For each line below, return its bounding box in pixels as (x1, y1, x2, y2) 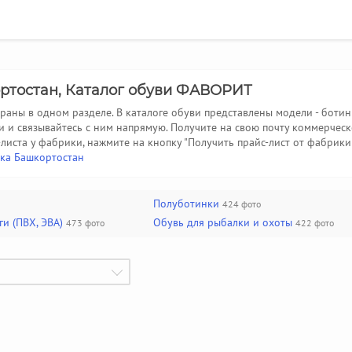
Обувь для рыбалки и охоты (153, 215, 292, 229)
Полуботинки (153, 196, 219, 211)
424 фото (222, 198, 261, 210)
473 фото (66, 217, 104, 229)
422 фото (295, 217, 334, 229)
